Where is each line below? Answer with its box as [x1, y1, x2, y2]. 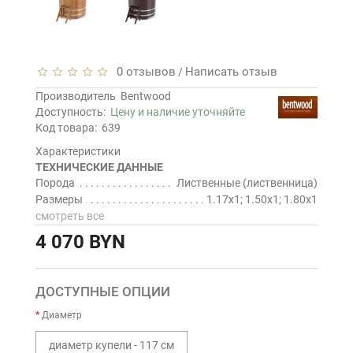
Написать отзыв [185, 65, 277, 79]
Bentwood [121, 90, 171, 102]
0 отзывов [110, 65, 176, 79]
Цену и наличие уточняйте [110, 106, 245, 118]
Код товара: [35, 121, 97, 134]
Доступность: [35, 106, 110, 118]
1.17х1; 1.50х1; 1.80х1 [206, 193, 318, 206]
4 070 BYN [35, 231, 125, 253]
